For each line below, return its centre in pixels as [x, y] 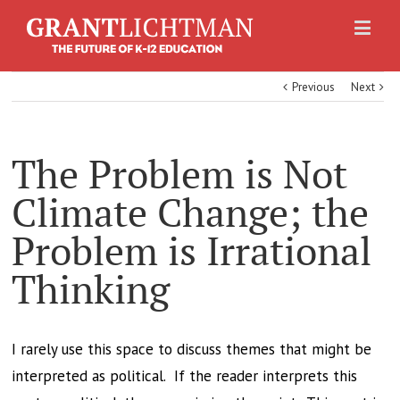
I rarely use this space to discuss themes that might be [192, 349]
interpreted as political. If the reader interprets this [185, 376]
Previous [314, 87]
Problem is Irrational [192, 251]
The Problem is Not [180, 175]
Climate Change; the [191, 213]
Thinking [91, 290]
